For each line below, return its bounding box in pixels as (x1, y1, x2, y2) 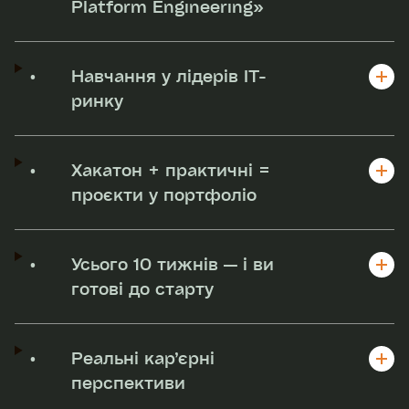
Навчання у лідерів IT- (71, 64, 267, 87)
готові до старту (71, 277, 215, 299)
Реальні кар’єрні (71, 346, 215, 369)
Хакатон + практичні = (71, 158, 271, 181)
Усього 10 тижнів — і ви (71, 252, 275, 275)
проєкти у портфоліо (71, 183, 257, 205)
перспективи (71, 371, 186, 393)
